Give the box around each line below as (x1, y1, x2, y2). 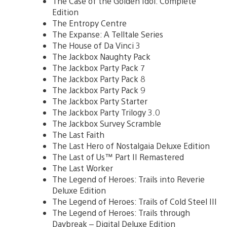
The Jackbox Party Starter (52, 95, 147, 106)
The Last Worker (52, 162, 113, 173)
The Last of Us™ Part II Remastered (52, 151, 184, 162)
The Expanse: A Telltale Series (52, 28, 163, 40)
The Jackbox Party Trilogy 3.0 (52, 106, 160, 118)
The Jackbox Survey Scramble (52, 118, 161, 129)
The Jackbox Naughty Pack (52, 51, 150, 62)
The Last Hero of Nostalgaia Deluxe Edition (52, 140, 210, 151)
